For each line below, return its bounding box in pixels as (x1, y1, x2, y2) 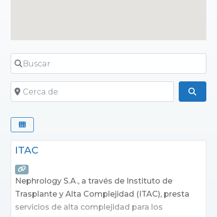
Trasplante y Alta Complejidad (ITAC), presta (15, 189, 190, 199)
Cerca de (10, 83, 46, 92)
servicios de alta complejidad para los (15, 202, 163, 212)
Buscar (10, 55, 38, 64)
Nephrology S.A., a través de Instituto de (15, 176, 173, 186)
